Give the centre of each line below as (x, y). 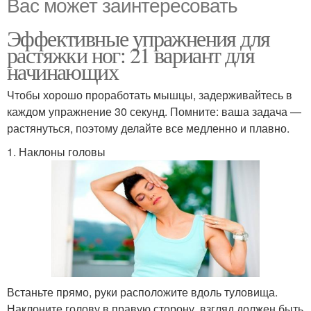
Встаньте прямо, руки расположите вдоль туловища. (142, 292)
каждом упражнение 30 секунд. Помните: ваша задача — (154, 111)
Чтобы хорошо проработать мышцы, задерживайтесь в (150, 94)
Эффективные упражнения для (138, 37)
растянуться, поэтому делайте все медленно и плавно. (148, 128)
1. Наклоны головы (56, 151)
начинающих (62, 71)
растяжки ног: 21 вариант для (131, 54)
